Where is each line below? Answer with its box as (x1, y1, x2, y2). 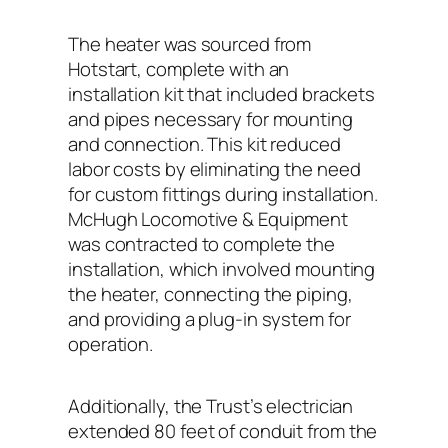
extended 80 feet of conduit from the (68, 417, 378, 444)
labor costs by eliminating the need (68, 155, 361, 182)
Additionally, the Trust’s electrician (68, 392, 354, 419)
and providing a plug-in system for (68, 305, 351, 332)
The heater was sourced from (68, 30, 312, 57)
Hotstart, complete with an (68, 55, 290, 82)
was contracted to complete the (68, 230, 335, 257)
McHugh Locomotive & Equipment (68, 205, 349, 232)
